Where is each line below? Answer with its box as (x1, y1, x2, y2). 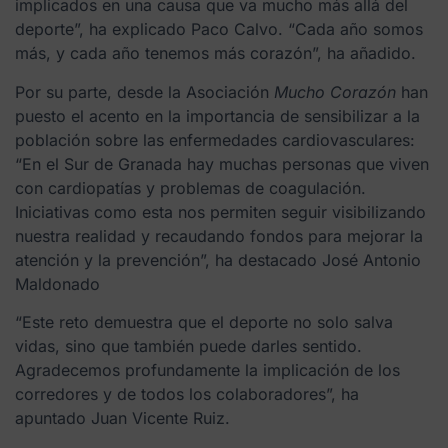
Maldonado (15, 273, 100, 294)
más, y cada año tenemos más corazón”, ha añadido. (15, 43, 416, 64)
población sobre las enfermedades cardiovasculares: (15, 129, 415, 150)
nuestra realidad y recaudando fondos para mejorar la (15, 225, 423, 246)
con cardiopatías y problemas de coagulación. (15, 177, 366, 198)
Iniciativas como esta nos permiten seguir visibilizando (15, 201, 426, 222)
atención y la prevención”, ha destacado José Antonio (15, 249, 421, 270)
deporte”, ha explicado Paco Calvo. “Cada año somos (15, 19, 423, 40)
